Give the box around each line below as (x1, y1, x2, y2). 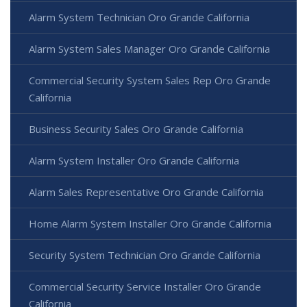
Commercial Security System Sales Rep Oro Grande (29, 73, 271, 88)
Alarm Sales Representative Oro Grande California (29, 185, 264, 199)
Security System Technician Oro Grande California (29, 248, 260, 262)
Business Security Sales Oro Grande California (29, 122, 243, 136)
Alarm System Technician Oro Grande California (29, 10, 249, 25)
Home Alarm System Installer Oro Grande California (29, 217, 271, 231)
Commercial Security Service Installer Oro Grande (29, 280, 261, 294)
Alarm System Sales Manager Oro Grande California (29, 42, 270, 56)
